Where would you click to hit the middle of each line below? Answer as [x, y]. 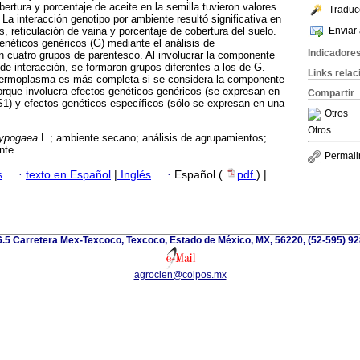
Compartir [331, 93]
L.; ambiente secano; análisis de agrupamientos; [152, 138]
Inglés [134, 174]
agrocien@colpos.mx [180, 274]
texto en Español [68, 174]
